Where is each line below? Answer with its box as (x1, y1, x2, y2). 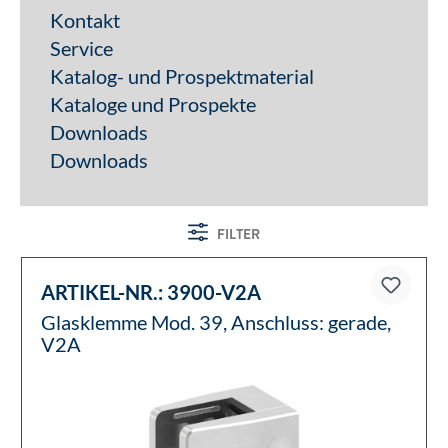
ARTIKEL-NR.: (41, 280, 163, 305)
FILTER (217, 224, 261, 245)
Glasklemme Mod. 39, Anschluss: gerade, (41, 310, 391, 335)
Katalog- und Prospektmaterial (50, 64, 314, 89)
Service (50, 36, 113, 61)
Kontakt (50, 8, 120, 33)
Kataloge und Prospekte (50, 92, 256, 117)
